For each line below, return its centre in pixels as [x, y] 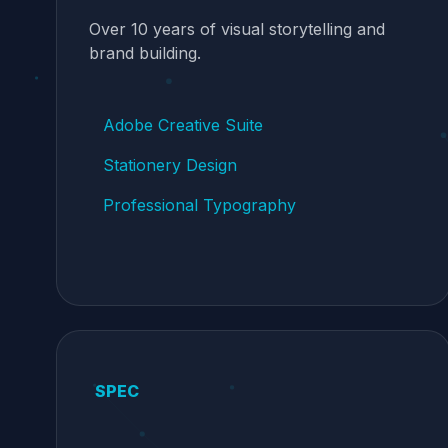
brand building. [145, 53]
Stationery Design [170, 165]
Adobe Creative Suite [183, 125]
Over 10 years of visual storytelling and [237, 29]
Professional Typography [199, 205]
